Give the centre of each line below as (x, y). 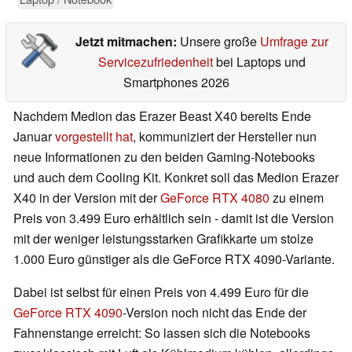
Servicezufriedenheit (155, 62)
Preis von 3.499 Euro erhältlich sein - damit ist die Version (174, 218)
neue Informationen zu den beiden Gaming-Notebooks (164, 157)
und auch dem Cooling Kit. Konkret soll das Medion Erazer (176, 178)
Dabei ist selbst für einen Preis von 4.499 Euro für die (161, 292)
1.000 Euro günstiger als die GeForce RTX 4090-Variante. (174, 259)
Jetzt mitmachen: (127, 42)
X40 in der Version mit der (87, 198)
